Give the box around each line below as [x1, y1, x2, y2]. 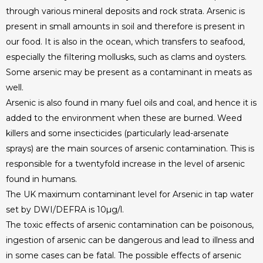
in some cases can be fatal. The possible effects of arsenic [6, 250, 241, 261]
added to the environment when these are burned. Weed [6, 113, 242, 123]
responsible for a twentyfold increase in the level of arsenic [6, 159, 245, 169]
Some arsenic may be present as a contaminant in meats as [6, 67, 252, 77]
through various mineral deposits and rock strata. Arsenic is [6, 6, 245, 16]
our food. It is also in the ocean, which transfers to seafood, [6, 36, 245, 47]
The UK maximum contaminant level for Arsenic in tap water [6, 189, 254, 200]
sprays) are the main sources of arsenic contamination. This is [6, 143, 254, 154]
